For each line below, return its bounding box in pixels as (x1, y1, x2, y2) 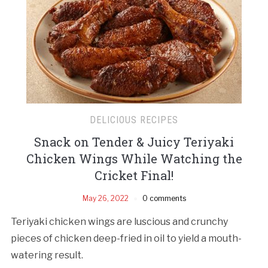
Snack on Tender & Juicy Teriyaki (34, 133, 234, 150)
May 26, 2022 (82, 193, 129, 203)
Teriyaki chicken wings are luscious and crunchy (10, 215, 228, 227)
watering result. (10, 249, 83, 261)
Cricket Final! (95, 167, 173, 183)
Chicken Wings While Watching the (26, 150, 242, 166)
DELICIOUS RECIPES (90, 114, 178, 126)
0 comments (142, 193, 186, 203)
